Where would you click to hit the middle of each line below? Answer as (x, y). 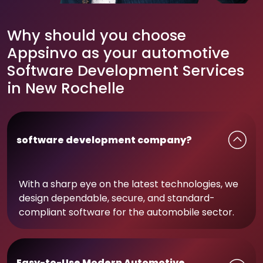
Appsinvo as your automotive (118, 53)
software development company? (104, 140)
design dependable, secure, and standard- (117, 198)
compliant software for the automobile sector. (127, 213)
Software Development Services (126, 71)
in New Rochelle (66, 89)
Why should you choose (97, 36)
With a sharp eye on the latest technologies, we (129, 184)
